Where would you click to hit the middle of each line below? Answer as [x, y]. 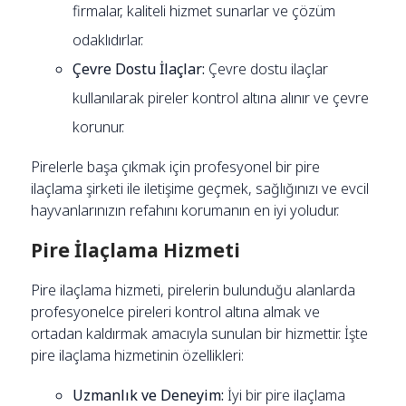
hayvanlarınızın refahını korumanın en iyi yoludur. [185, 210]
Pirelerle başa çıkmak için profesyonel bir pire [176, 166]
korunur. [99, 126]
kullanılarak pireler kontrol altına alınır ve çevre [221, 97]
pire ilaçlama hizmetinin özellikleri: [138, 355]
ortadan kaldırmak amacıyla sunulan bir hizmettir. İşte [200, 333]
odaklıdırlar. [108, 39]
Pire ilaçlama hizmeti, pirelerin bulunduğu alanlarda [193, 290]
